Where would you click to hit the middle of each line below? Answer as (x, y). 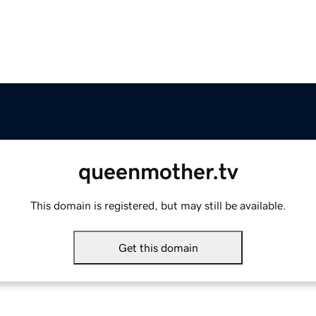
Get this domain (158, 248)
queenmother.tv (158, 172)
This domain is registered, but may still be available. (158, 206)
